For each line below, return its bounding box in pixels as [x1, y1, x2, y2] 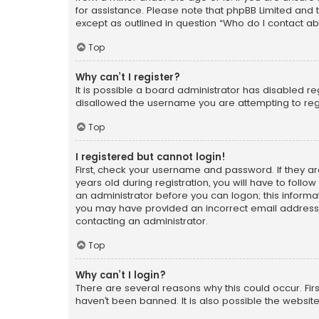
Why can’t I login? [75, 268, 166, 282]
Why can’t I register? [75, 70, 180, 85]
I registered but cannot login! [75, 150, 226, 164]
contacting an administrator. [75, 214, 208, 228]
